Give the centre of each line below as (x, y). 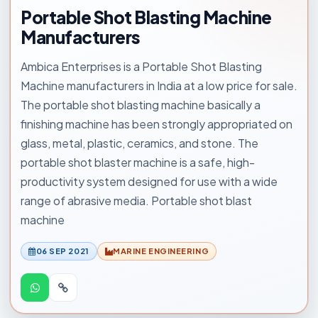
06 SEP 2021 (62, 251)
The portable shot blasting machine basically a (141, 105)
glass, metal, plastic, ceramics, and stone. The (139, 143)
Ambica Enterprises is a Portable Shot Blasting (141, 66)
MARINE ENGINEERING (161, 251)
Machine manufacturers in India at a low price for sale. (159, 86)
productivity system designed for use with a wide (149, 181)
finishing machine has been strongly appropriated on (157, 124)
